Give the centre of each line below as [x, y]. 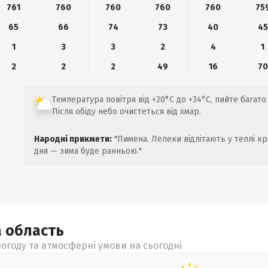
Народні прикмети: [73, 139]
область [35, 231]
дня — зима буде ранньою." [88, 151]
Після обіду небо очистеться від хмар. [127, 112]
